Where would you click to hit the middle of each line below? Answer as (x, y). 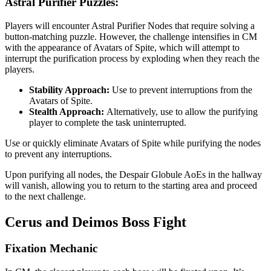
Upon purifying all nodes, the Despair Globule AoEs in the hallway (133, 174)
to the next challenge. (45, 196)
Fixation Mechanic (51, 249)
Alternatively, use (141, 111)
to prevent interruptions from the (191, 90)
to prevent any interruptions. (58, 154)
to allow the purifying (217, 111)
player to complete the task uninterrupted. (108, 122)
